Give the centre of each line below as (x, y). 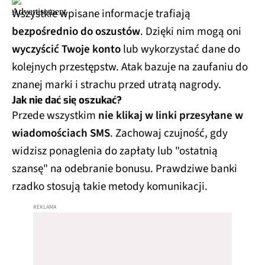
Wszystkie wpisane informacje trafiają (101, 14)
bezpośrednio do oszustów (76, 32)
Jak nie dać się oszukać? (67, 101)
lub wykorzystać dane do (180, 50)
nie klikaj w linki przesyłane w (171, 116)
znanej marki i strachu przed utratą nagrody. (117, 85)
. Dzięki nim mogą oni (191, 32)
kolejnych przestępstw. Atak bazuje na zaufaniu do (130, 67)
